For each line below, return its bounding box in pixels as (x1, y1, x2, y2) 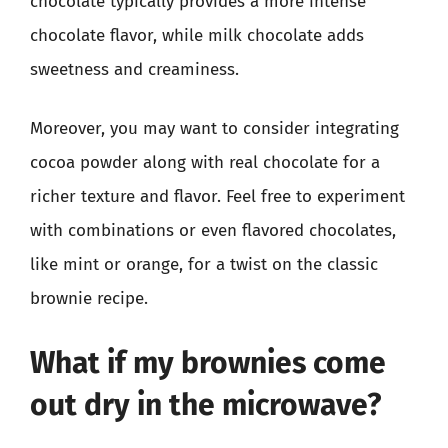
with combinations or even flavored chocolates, (30, 220, 396, 241)
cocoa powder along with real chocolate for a (30, 152, 380, 173)
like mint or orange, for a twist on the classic (30, 254, 378, 275)
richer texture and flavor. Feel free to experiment (30, 186, 405, 207)
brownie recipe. (30, 288, 148, 309)
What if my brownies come (30, 344, 386, 381)
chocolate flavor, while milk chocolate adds (30, 24, 364, 46)
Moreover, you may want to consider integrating (30, 118, 399, 139)
